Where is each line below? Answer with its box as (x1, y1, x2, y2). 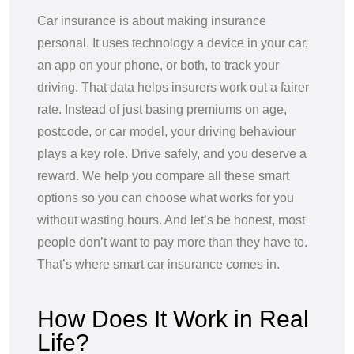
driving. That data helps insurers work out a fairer (37, 80, 309, 94)
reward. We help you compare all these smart (37, 168, 289, 183)
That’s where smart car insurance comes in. (37, 257, 283, 271)
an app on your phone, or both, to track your (37, 58, 279, 72)
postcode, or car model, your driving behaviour (37, 124, 296, 138)
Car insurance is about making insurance (37, 13, 266, 28)
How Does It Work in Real (37, 305, 309, 332)
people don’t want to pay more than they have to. (37, 235, 307, 249)
